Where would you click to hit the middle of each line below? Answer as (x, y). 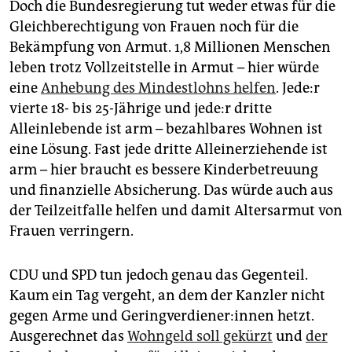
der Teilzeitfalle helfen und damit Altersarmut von (176, 211)
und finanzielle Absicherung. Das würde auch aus (171, 191)
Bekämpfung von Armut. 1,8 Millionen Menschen (170, 48)
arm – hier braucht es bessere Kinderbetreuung (164, 170)
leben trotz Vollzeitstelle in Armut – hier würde (164, 68)
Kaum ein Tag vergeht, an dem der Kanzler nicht (167, 296)
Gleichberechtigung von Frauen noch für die (154, 27)
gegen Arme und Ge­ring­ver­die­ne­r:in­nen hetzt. (162, 316)
